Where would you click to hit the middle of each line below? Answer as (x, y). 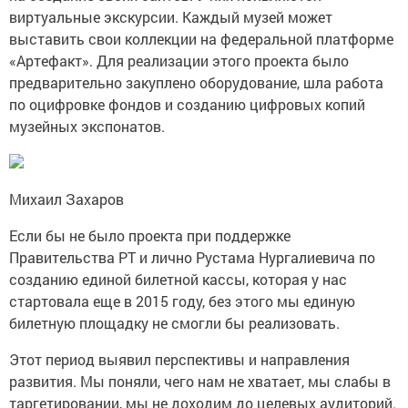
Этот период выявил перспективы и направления (179, 359)
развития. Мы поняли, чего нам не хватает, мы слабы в (200, 381)
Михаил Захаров (66, 199)
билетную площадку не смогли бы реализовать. (176, 322)
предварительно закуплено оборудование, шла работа (196, 82)
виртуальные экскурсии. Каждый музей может (171, 16)
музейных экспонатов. (91, 126)
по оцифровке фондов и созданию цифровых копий (187, 104)
